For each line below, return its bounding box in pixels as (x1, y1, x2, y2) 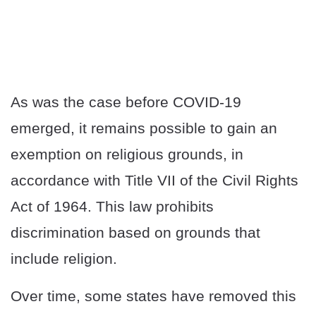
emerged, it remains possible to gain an (11, 120, 277, 137)
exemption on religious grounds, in (11, 146, 243, 163)
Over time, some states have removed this (11, 288, 296, 305)
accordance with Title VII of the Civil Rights (11, 172, 298, 189)
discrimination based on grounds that (11, 224, 260, 241)
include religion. (11, 250, 117, 267)
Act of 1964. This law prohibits (11, 198, 214, 215)
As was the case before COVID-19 (11, 94, 241, 111)
